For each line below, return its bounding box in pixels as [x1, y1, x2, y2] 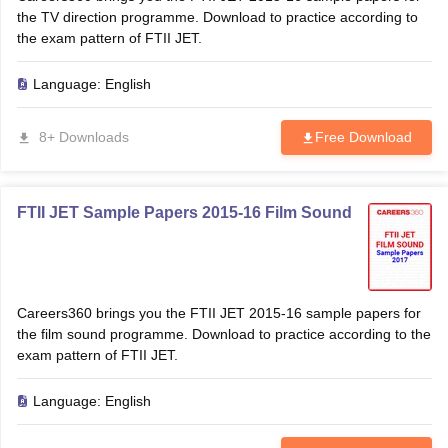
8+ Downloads [38, 129, 129, 145]
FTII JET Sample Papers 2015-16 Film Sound [16, 204, 352, 221]
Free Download [314, 129, 412, 145]
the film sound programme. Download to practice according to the [16, 326, 431, 342]
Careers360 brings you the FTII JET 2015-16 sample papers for [16, 305, 421, 321]
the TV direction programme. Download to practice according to [16, 9, 418, 25]
